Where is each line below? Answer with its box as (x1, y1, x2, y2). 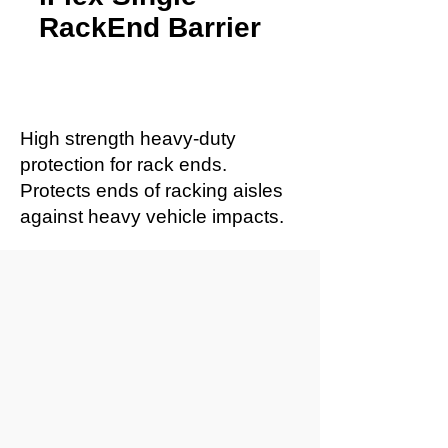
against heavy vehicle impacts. (20, 206, 284, 227)
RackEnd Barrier (39, 12, 261, 43)
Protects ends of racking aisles (20, 180, 283, 201)
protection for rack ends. (20, 154, 227, 175)
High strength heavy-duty (20, 128, 236, 149)
